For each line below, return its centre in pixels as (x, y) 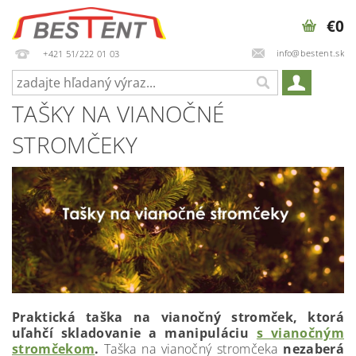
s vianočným (300, 333)
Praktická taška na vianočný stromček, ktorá (178, 317)
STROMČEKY (75, 145)
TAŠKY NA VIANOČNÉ (118, 114)
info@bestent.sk (310, 52)
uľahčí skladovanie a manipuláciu (134, 333)
